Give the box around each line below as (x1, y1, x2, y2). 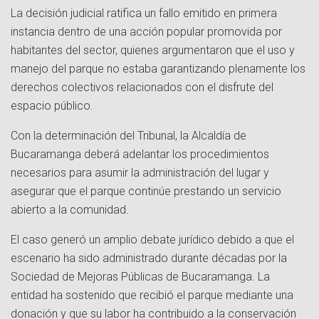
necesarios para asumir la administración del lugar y (11, 166, 269, 180)
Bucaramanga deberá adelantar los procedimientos (11, 147, 269, 162)
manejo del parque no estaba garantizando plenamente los (11, 62, 305, 76)
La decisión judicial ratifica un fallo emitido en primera (11, 6, 277, 21)
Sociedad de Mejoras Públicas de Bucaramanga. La (11, 270, 270, 284)
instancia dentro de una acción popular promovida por (11, 25, 282, 39)
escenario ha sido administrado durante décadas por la (11, 251, 287, 266)
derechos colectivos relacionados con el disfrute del (11, 80, 273, 95)
